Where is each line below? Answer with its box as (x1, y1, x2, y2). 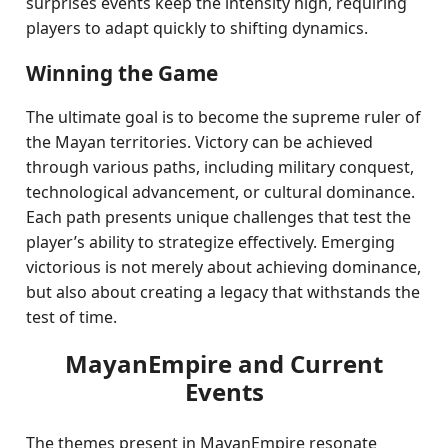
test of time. (26, 306, 118, 328)
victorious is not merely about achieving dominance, (26, 256, 422, 278)
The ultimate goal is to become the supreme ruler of (26, 106, 422, 128)
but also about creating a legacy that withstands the (26, 281, 421, 303)
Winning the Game (26, 59, 219, 87)
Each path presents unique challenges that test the (26, 206, 412, 228)
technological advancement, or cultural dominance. (26, 181, 416, 203)
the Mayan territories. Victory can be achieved (26, 131, 374, 153)
